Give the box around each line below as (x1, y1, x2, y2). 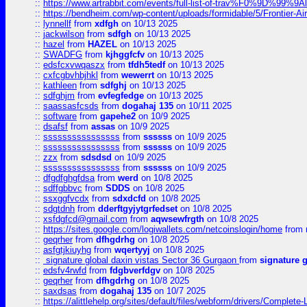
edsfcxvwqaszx (43, 60, 105, 70)
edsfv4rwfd (43, 265, 86, 275)
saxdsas (43, 286, 77, 296)
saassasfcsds (43, 101, 99, 111)
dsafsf (43, 121, 68, 132)
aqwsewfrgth (151, 214, 204, 224)
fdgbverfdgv (110, 265, 160, 275)
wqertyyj (114, 245, 150, 255)
